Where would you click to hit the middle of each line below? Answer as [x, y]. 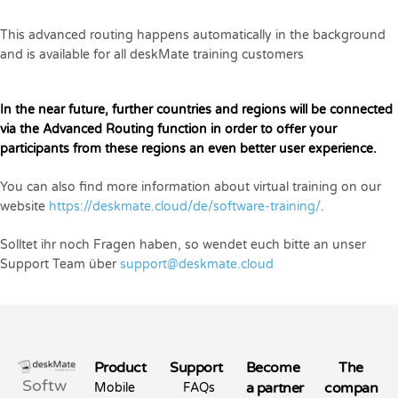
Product [120, 368]
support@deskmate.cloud [197, 264]
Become [273, 368]
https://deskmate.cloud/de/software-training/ [185, 206]
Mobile [114, 388]
